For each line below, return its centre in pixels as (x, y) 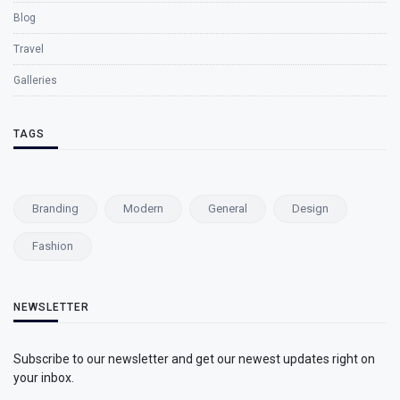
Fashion (53, 246)
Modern (143, 208)
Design (310, 208)
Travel (29, 49)
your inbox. (44, 377)
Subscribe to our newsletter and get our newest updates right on (194, 358)
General (228, 208)
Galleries (35, 80)
